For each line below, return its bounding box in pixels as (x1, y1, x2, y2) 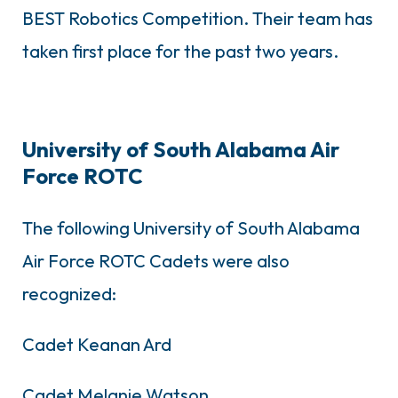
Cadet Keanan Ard (22, 332, 171, 355)
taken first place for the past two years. (22, 39, 338, 62)
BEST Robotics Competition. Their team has (22, 6, 373, 29)
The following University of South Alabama (22, 216, 360, 239)
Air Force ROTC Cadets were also (22, 249, 290, 272)
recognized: (22, 282, 116, 305)
